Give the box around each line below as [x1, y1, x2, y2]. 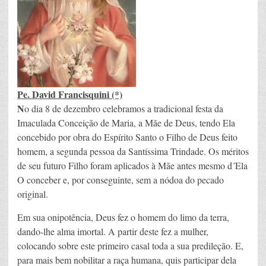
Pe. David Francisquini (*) [17, 87, 122, 102]
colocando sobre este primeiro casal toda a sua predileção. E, [17, 239, 243, 252]
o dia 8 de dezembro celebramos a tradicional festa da [24, 102, 223, 115]
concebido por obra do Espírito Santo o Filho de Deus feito [17, 131, 237, 144]
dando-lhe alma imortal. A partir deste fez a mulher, [17, 225, 208, 238]
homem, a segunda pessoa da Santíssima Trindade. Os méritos [17, 145, 249, 158]
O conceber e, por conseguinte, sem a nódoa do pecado [17, 173, 224, 186]
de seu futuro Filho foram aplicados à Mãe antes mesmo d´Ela [17, 159, 248, 172]
